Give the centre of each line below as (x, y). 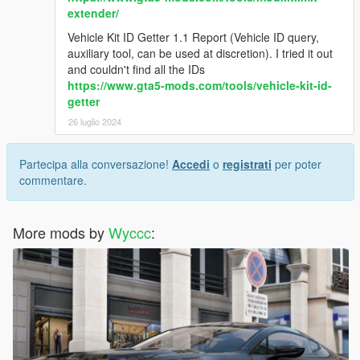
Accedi (191, 164)
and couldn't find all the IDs (136, 70)
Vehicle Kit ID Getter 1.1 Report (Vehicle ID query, (193, 37)
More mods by (61, 233)
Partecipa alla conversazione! (96, 164)
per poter (297, 164)
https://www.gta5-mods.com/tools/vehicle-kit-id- (200, 86)
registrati (247, 164)
